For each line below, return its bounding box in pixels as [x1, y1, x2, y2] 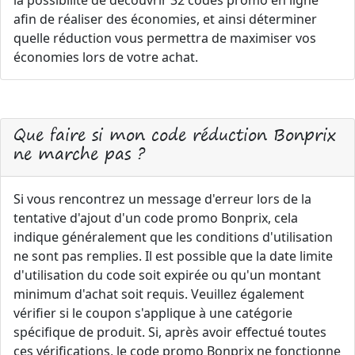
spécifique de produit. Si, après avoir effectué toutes [13, 323, 326, 341]
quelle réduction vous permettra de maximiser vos [13, 29, 316, 47]
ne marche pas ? [13, 139, 145, 167]
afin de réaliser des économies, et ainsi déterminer [13, 10, 317, 28]
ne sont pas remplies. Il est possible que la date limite [13, 247, 333, 265]
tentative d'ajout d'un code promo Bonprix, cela [13, 209, 298, 227]
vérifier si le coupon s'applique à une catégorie [13, 304, 292, 322]
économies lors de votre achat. [13, 48, 198, 66]
